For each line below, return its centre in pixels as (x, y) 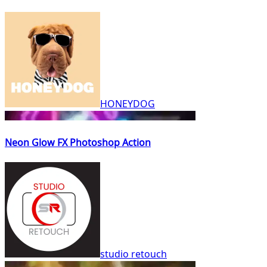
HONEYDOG (128, 104)
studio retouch (133, 254)
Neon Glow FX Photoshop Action (78, 143)
